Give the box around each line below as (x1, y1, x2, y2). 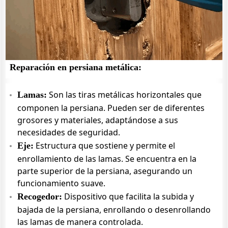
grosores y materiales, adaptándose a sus (17, 115, 178, 126)
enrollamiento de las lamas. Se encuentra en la (17, 153, 196, 164)
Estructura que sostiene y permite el (34, 140, 175, 151)
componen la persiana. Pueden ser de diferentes (17, 102, 205, 113)
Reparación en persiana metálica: (10, 62, 141, 72)
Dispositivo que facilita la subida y (62, 191, 194, 202)
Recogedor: (17, 191, 62, 202)
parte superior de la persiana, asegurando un (17, 165, 192, 177)
